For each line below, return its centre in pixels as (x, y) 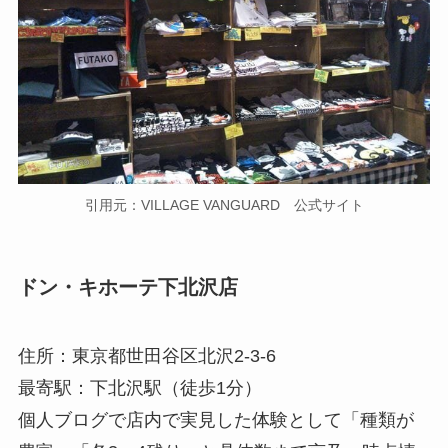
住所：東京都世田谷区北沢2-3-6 (146, 356)
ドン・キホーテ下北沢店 (127, 286)
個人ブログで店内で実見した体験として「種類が (215, 420)
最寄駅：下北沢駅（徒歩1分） (139, 388)
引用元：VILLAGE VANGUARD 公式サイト (224, 204)
